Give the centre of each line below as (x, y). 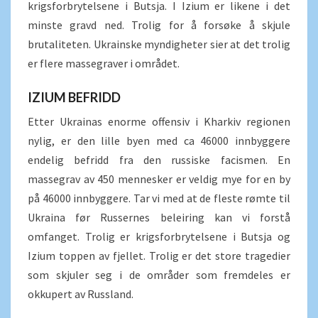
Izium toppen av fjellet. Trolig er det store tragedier (159, 256)
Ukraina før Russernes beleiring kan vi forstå (159, 218)
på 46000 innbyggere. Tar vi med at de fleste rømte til (159, 198)
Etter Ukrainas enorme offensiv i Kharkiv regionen (159, 122)
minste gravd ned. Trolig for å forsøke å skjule (159, 25)
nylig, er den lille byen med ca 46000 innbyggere (159, 141)
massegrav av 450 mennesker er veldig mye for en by (159, 179)
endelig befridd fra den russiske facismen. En (159, 160)
